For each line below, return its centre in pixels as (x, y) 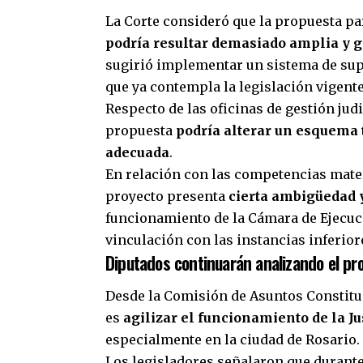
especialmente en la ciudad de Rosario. (233, 340)
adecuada (137, 152)
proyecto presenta (167, 196)
